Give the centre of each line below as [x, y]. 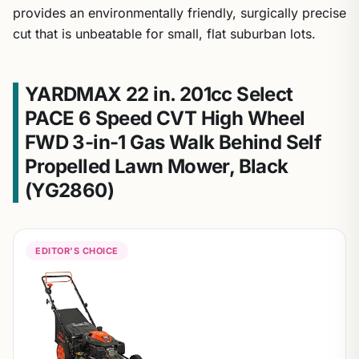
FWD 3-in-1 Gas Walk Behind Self [173, 142]
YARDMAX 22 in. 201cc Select [159, 94]
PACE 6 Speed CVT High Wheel [165, 118]
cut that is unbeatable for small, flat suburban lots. [164, 34]
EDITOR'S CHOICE [77, 251]
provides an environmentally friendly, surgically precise [179, 13]
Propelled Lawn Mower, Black [156, 166]
